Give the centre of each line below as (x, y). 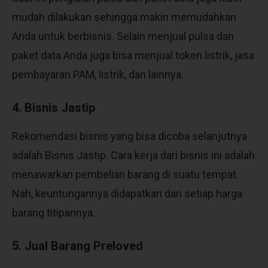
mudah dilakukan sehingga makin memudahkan (124, 17)
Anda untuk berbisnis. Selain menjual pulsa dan (123, 36)
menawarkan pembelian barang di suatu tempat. (125, 174)
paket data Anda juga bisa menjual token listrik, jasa (133, 55)
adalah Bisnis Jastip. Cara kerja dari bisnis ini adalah (133, 155)
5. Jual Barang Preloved (77, 246)
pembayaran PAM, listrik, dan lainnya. (99, 74)
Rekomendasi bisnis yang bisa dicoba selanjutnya (130, 136)
